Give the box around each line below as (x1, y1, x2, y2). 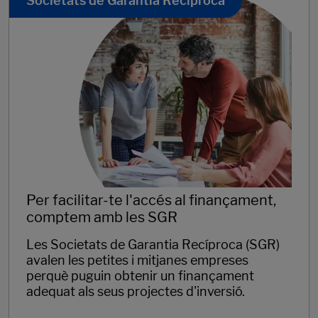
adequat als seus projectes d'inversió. (26, 283, 245, 299)
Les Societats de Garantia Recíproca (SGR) (26, 236, 280, 252)
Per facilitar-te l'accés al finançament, (26, 191, 276, 209)
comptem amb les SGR (26, 208, 177, 226)
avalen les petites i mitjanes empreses (26, 252, 248, 268)
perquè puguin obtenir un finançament (26, 268, 254, 283)
